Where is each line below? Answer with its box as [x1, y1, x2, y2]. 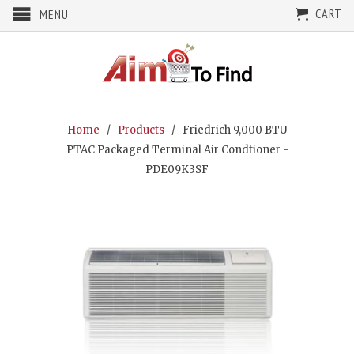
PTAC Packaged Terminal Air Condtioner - [66, 143, 288, 156]
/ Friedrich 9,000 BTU [166, 123, 288, 137]
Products [117, 123, 164, 137]
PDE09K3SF [145, 163, 209, 176]
